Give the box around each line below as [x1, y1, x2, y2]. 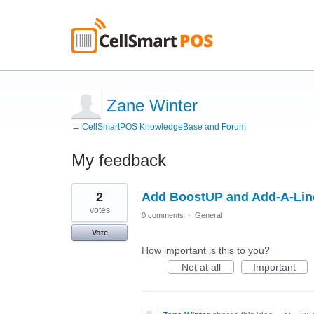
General [195, 211, 222, 219]
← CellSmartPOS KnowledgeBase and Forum [71, 122, 246, 132]
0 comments [142, 211, 184, 219]
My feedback [71, 151, 166, 170]
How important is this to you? [142, 245, 270, 256]
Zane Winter [107, 96, 198, 115]
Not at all [181, 261, 221, 273]
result [71, 192, 96, 203]
